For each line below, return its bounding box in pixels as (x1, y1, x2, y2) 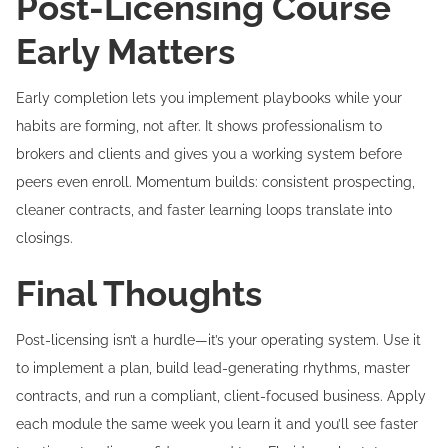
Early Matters (16, 31, 235, 72)
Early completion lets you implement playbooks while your (16, 90, 402, 106)
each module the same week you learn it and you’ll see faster (16, 416, 418, 432)
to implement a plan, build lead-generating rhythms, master (16, 360, 410, 376)
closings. (16, 230, 73, 246)
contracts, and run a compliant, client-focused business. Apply (16, 388, 426, 404)
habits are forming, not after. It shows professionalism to (16, 118, 382, 134)
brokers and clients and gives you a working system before (16, 146, 402, 162)
